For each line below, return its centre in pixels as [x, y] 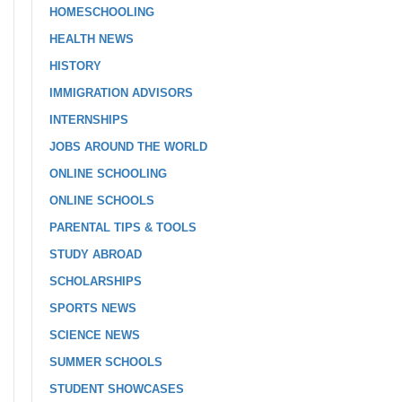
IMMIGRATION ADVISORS [121, 93]
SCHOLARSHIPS [96, 281]
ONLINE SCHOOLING [108, 174]
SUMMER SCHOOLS [106, 362]
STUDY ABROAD [96, 254]
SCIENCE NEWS [95, 335]
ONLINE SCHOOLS [102, 201]
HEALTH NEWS [92, 39]
